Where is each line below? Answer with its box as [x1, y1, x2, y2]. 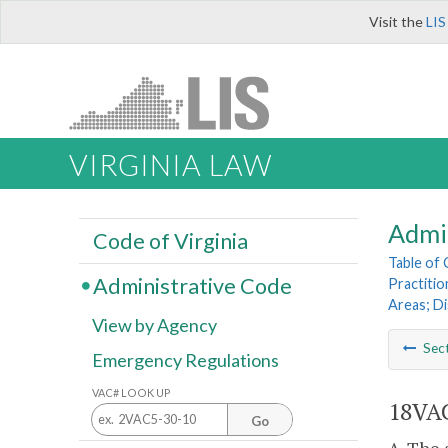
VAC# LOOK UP [92, 385, 171, 399]
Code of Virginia [92, 227, 248, 254]
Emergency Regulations [92, 349, 279, 372]
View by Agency [92, 314, 217, 337]
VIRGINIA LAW [69, 148, 272, 183]
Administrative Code [92, 272, 292, 299]
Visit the [369, 13, 426, 30]
